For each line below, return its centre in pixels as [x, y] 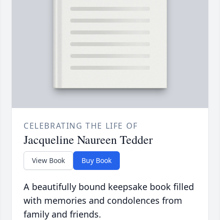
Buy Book [96, 160]
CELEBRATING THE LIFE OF [81, 125]
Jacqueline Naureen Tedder [88, 139]
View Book [48, 160]
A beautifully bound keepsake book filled [109, 186]
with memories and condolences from [103, 200]
